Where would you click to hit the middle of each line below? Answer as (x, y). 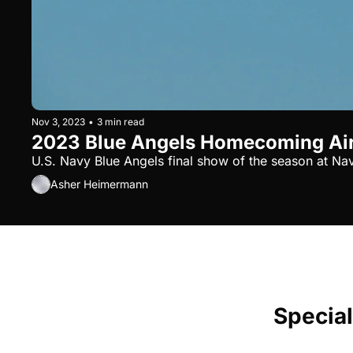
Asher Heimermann (99, 184)
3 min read (121, 121)
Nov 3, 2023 (58, 121)
